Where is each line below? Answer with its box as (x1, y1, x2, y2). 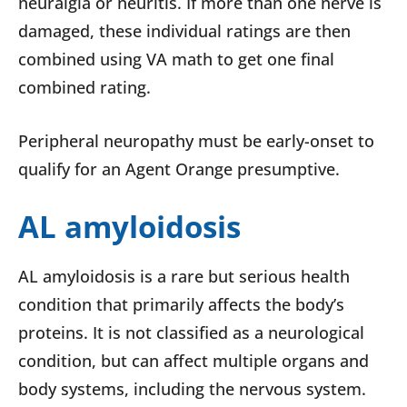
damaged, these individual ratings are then (18, 20, 351, 43)
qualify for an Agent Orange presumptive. (18, 158, 340, 181)
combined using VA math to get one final (18, 48, 334, 71)
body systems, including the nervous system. (18, 378, 366, 401)
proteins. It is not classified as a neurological (18, 322, 364, 344)
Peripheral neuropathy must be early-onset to (18, 130, 374, 153)
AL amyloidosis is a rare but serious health (18, 265, 350, 288)
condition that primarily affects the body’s (18, 293, 344, 316)
